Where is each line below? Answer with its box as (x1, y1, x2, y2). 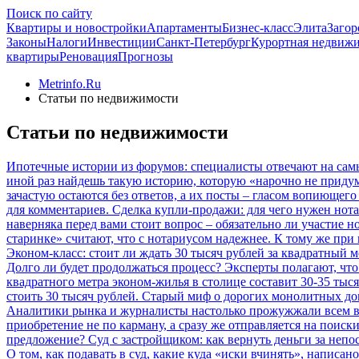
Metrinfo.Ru (38, 77, 101, 91)
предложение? (6, 332, 85, 346)
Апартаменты (147, 21, 222, 34)
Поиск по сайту (6, 6, 92, 20)
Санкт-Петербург (156, 35, 251, 49)
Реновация (59, 50, 118, 63)
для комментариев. (6, 202, 112, 216)
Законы (6, 35, 46, 49)
